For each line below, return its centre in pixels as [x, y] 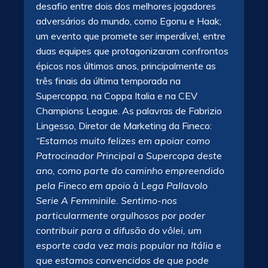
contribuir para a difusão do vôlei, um [119, 230]
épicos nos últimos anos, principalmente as [126, 66]
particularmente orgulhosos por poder [121, 215]
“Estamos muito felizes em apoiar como [123, 141]
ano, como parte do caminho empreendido [130, 170]
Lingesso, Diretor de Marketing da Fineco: [124, 126]
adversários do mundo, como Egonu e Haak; [129, 21]
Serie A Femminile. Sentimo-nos [106, 200]
